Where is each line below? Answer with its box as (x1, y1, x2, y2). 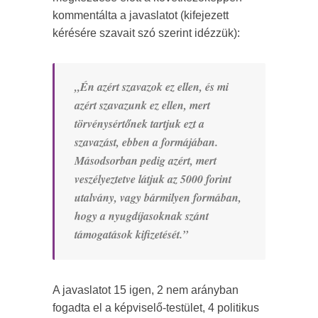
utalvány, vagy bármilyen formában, (75, 190, 241, 206)
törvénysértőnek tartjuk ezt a (75, 116, 204, 132)
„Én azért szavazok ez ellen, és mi (75, 79, 229, 95)
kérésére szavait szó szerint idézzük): (53, 27, 240, 40)
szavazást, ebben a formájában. (75, 134, 218, 150)
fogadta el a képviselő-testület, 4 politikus (53, 302, 259, 314)
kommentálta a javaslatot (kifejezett (53, 9, 229, 22)
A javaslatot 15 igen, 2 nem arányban (53, 284, 238, 297)
